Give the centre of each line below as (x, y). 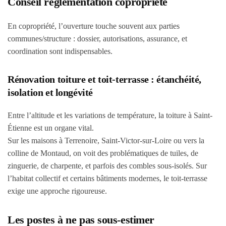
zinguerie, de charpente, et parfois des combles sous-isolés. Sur (107, 166)
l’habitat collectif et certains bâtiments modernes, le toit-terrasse (107, 178)
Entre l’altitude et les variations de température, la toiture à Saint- (110, 115)
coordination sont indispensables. (60, 51)
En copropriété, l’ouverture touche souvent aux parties (94, 26)
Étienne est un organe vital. (51, 128)
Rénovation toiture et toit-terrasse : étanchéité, (105, 79)
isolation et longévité (50, 92)
